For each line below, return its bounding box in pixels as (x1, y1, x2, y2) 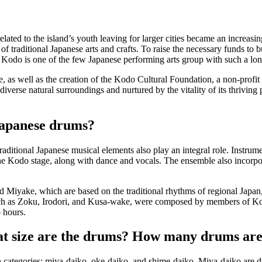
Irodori (42, 196, 67, 206)
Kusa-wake (88, 196, 130, 206)
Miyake (6, 185, 35, 196)
